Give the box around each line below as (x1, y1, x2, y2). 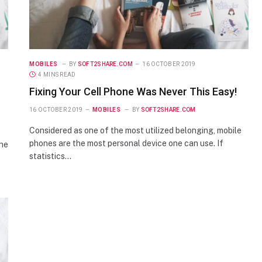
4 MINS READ (38, 71, 76, 78)
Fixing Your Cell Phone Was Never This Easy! (29, 85, 237, 98)
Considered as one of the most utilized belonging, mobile (29, 125, 242, 135)
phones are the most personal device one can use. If (29, 138, 223, 148)
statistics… (29, 151, 71, 161)
